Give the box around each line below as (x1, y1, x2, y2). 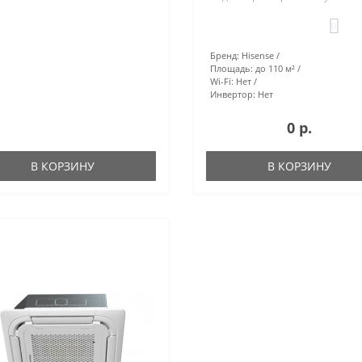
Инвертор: (209, 87, 255, 100)
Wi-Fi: (209, 74, 234, 87)
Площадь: (209, 61, 253, 74)
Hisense (241, 48, 274, 61)
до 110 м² (255, 61, 295, 74)
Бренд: (209, 48, 239, 61)
